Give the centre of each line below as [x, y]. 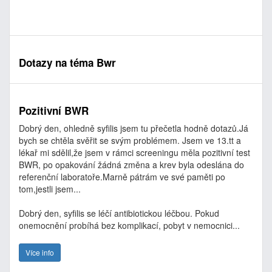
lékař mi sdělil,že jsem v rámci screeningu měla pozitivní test [134, 152]
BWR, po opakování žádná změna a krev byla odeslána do [131, 165]
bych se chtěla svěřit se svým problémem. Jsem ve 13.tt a [130, 140]
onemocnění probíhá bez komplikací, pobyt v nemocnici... [129, 225]
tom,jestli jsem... [50, 189]
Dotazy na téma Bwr [67, 63]
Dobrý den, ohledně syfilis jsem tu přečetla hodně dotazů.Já [134, 128]
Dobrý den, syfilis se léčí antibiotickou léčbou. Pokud [119, 213]
